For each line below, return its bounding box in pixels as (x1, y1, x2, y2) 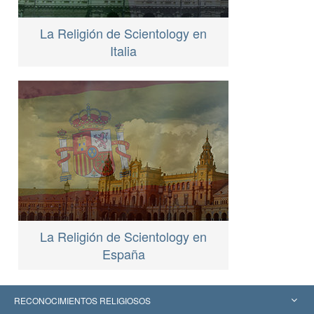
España (102, 244, 145, 263)
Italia (110, 41, 137, 60)
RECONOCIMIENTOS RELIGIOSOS (14, 294, 151, 306)
